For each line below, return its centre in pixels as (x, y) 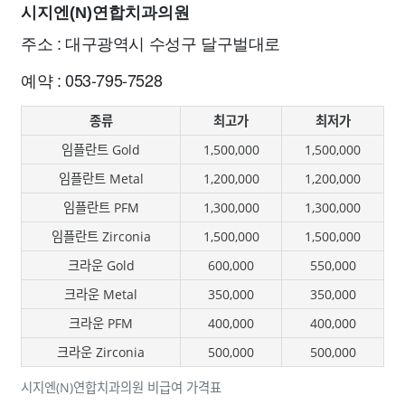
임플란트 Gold (101, 150)
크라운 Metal (101, 294)
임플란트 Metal (101, 179)
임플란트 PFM (101, 207)
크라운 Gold (101, 265)
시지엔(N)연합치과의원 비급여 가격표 (121, 387)
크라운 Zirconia (101, 352)
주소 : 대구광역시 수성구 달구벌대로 (151, 42)
